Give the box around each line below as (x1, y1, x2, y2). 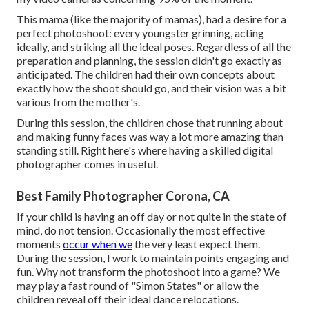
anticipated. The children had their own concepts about (17, 68, 275, 81)
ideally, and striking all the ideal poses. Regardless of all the (17, 40, 291, 54)
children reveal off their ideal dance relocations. (17, 292, 239, 306)
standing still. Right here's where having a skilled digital (17, 143, 273, 157)
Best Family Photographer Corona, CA (17, 188, 230, 204)
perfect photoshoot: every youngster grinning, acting (17, 26, 264, 40)
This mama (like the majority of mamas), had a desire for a (17, 12, 286, 26)
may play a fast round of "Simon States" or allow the (17, 279, 259, 292)
